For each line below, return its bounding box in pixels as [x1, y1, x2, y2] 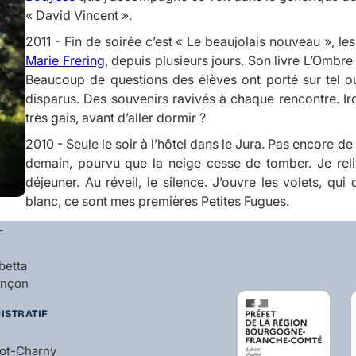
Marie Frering [25, 52, 105, 68]
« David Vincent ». [25, 6, 132, 23]
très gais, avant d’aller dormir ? [25, 109, 206, 126]
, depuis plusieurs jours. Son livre [104, 52, 304, 68]
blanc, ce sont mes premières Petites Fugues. [25, 192, 289, 209]
